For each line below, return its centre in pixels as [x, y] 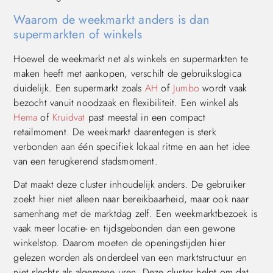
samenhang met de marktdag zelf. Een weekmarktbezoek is [136, 214]
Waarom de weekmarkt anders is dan [112, 19]
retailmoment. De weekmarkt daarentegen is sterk [115, 132]
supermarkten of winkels [78, 34]
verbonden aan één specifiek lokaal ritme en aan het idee [132, 146]
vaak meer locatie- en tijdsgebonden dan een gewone [125, 229]
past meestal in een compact [145, 117]
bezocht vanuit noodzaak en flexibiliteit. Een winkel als [126, 102]
